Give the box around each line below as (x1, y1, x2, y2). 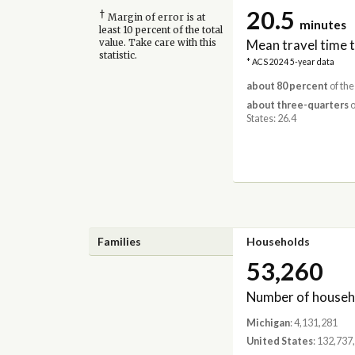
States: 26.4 (246, 112, 296, 124)
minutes (299, 17, 346, 32)
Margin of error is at (105, 12, 205, 24)
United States (246, 334, 313, 347)
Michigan (246, 316, 290, 329)
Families (97, 234, 142, 248)
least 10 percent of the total (98, 25, 223, 36)
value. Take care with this (98, 37, 216, 49)
